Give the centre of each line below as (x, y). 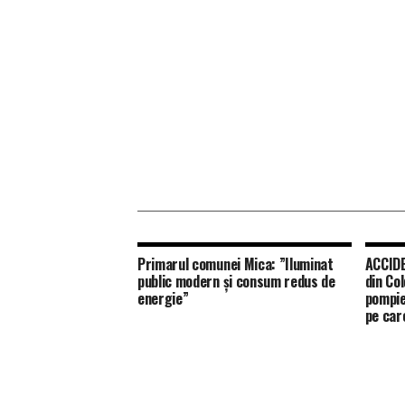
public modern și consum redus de (236, 281)
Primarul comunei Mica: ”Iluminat (235, 264)
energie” (163, 298)
